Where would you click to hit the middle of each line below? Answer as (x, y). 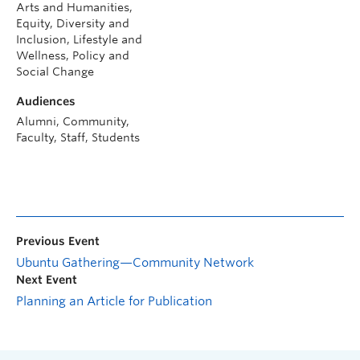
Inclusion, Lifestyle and (79, 39)
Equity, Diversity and (73, 23)
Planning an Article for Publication (114, 301)
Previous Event (58, 241)
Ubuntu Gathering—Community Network (135, 262)
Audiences (46, 101)
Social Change (55, 71)
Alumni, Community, (73, 121)
